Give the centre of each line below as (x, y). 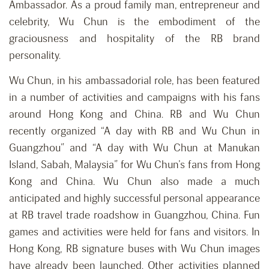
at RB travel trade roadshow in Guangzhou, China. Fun (134, 215)
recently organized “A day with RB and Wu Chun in (134, 131)
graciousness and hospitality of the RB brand (134, 39)
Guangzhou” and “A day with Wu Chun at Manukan (134, 148)
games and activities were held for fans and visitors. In (134, 232)
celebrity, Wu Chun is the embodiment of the (134, 22)
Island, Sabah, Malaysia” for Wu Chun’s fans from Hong (134, 165)
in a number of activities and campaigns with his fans (134, 98)
